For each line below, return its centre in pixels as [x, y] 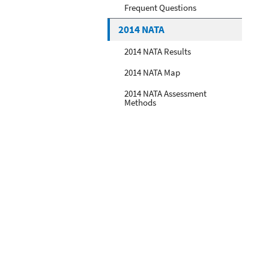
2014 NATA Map [152, 72]
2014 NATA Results [158, 51]
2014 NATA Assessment [165, 93]
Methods [140, 102]
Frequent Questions [160, 7]
